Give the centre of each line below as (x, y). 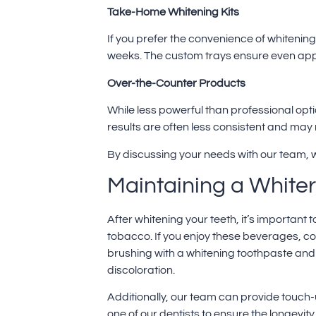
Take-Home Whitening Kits (173, 12)
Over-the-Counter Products (176, 83)
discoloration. (141, 271)
